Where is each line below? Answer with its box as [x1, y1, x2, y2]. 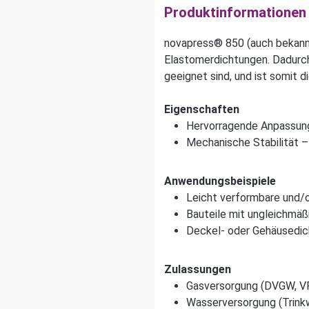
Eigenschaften [164, 103, 239, 116]
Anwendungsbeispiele [164, 175, 276, 188]
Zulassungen [164, 263, 231, 276]
